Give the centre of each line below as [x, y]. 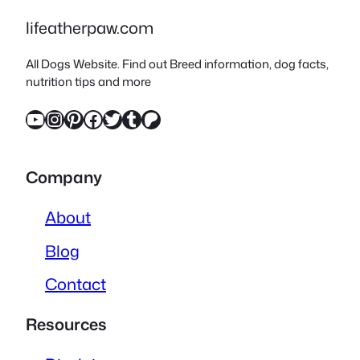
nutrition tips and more [88, 82]
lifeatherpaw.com [90, 28]
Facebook [88, 119]
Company [64, 177]
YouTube [30, 119]
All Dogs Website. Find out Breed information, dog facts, [177, 64]
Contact [76, 283]
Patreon [146, 119]
